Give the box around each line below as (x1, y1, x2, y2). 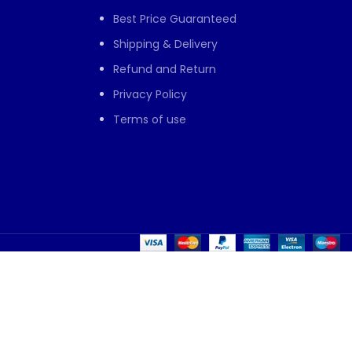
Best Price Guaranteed (113, 11, 236, 27)
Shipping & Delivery (113, 36, 218, 53)
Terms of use (113, 112, 186, 128)
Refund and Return (113, 61, 216, 78)
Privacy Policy (113, 86, 187, 103)
